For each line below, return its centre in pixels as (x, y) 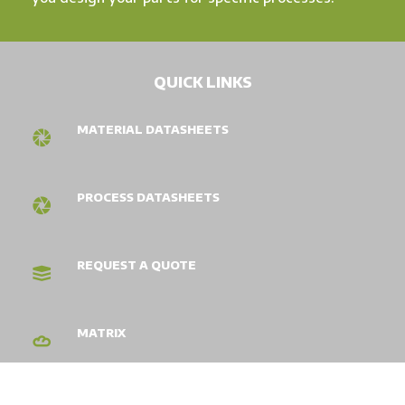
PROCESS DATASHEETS (148, 197)
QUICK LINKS (202, 81)
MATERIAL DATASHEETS (153, 129)
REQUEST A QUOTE (137, 264)
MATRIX (101, 332)
